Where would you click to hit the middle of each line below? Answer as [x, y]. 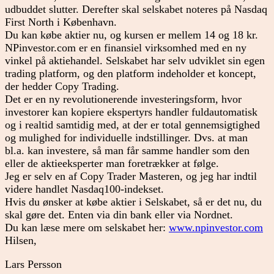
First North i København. [61, 22]
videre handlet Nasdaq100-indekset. [84, 189]
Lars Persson [33, 264]
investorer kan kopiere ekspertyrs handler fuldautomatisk [131, 112]
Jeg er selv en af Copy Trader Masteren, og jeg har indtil [131, 176]
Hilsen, [21, 240]
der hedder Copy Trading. [62, 86]
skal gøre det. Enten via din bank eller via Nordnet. [119, 214]
